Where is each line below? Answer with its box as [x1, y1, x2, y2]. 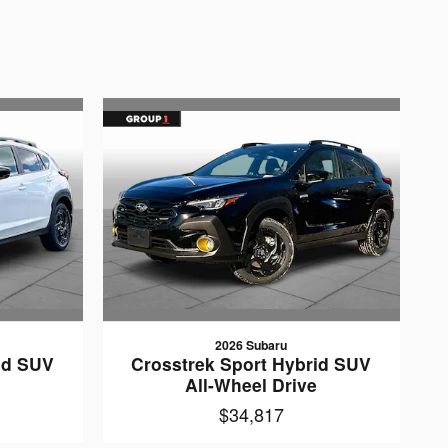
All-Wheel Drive [185, 372, 318, 397]
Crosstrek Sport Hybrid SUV [131, 351, 372, 376]
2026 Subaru [215, 336, 288, 354]
